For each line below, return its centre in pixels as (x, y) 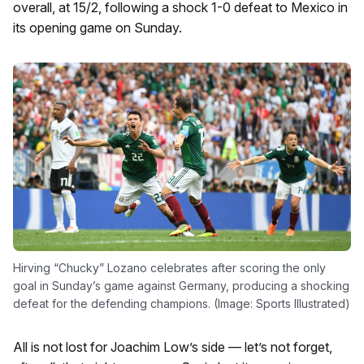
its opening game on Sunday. (97, 28)
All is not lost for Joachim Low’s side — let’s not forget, (173, 347)
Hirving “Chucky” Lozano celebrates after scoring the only (169, 267)
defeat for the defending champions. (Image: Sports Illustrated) (182, 303)
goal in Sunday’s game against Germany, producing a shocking (181, 285)
